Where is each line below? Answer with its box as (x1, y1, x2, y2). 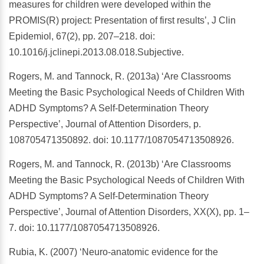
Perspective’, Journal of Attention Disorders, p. (9, 119, 201, 130)
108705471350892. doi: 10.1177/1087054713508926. (9, 135, 234, 146)
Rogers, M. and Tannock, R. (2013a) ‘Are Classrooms (9, 71, 231, 82)
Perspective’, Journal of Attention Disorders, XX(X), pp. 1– (9, 207, 249, 217)
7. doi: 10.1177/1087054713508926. (9, 223, 160, 233)
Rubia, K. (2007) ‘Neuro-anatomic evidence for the (9, 247, 218, 258)
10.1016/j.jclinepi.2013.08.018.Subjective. (9, 47, 184, 58)
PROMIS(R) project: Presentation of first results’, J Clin (9, 15, 236, 26)
